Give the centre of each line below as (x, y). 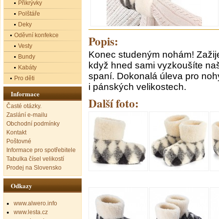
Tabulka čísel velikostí (35, 159)
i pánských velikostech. (137, 87)
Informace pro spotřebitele (41, 150)
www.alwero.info (35, 203)
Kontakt (16, 132)
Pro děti (24, 78)
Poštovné (19, 141)
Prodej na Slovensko (34, 168)
